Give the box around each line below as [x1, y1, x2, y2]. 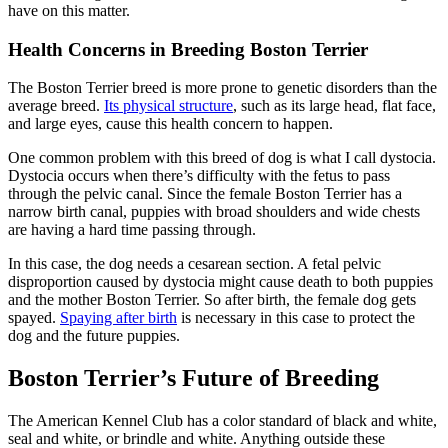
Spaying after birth [60, 309, 177, 327]
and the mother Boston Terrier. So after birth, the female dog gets [8, 291, 416, 309]
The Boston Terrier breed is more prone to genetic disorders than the [8, 79, 437, 97]
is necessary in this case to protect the [177, 309, 415, 327]
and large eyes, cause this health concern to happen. [8, 115, 337, 133]
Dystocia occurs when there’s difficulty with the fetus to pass [8, 167, 390, 185]
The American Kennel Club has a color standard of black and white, [8, 412, 437, 430]
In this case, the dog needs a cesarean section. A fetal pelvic [8, 255, 381, 273]
